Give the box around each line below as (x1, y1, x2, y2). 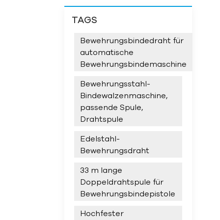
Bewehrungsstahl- (80, 79, 150, 88)
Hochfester (80, 209, 124, 218)
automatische (80, 48, 134, 57)
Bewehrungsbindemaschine (80, 59, 187, 69)
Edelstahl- (80, 134, 120, 143)
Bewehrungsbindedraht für (80, 36, 184, 45)
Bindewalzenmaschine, (80, 91, 167, 100)
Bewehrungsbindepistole (80, 189, 175, 198)
